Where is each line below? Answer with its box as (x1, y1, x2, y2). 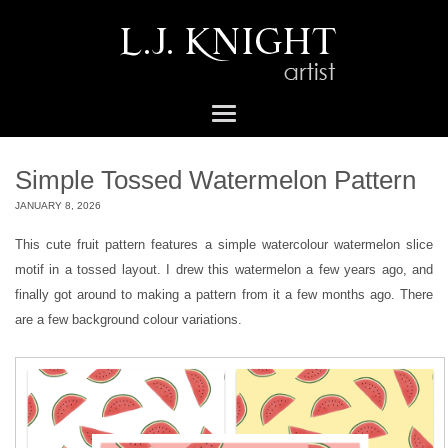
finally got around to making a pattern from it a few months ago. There (15, 287, 433, 303)
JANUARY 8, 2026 (15, 199, 101, 211)
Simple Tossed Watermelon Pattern (15, 164, 416, 195)
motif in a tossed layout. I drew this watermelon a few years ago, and (15, 262, 433, 278)
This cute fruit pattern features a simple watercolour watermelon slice (15, 237, 433, 253)
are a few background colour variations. (15, 312, 242, 328)
